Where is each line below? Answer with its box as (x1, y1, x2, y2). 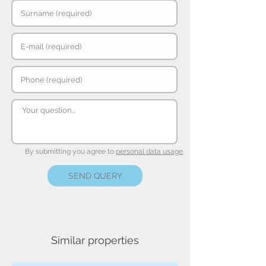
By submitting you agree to (25, 147, 116, 156)
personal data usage (116, 147, 183, 156)
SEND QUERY (68, 171, 122, 180)
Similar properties (51, 234, 139, 246)
